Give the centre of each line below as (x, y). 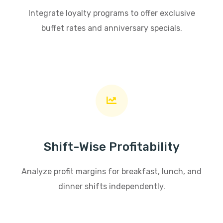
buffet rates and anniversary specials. (111, 28)
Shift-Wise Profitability (111, 147)
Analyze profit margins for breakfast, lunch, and (111, 171)
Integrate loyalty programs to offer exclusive (111, 13)
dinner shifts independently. (111, 186)
